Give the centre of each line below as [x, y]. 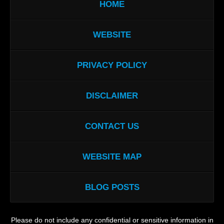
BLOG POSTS [112, 187]
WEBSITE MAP [112, 157]
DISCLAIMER [112, 96]
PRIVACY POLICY [112, 65]
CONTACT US [112, 126]
